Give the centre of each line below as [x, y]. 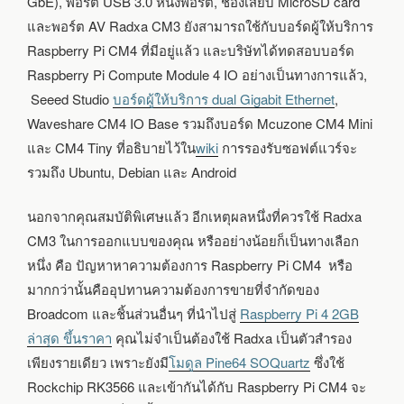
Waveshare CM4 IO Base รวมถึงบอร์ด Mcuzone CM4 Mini [200, 123]
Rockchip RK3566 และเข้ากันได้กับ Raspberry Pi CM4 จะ [197, 387]
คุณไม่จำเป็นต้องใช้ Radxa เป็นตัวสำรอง [232, 338]
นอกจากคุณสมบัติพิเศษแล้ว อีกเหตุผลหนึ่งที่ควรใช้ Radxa [194, 216]
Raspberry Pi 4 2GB [299, 314]
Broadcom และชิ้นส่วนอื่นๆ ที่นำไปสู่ [133, 314]
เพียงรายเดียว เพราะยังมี [98, 363]
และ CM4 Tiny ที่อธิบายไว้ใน [111, 147]
